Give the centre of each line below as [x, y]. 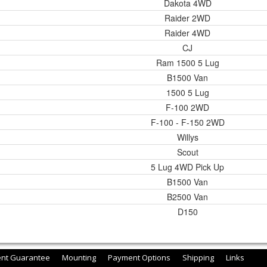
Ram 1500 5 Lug [187, 63]
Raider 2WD [187, 18]
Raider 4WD [187, 33]
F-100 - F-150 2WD [187, 122]
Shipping [198, 257]
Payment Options [139, 257]
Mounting [79, 257]
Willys [187, 137]
